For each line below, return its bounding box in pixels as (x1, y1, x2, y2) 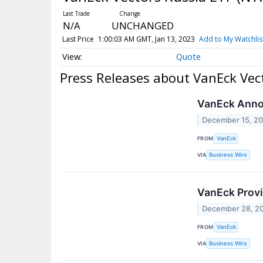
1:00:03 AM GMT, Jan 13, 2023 (97, 34, 195, 45)
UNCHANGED (111, 19, 174, 33)
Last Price (62, 34, 94, 45)
